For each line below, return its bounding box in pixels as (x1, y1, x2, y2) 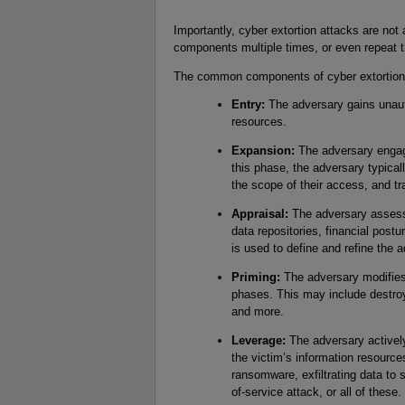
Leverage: (231, 333, 286, 347)
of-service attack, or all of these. (231, 384, 401, 399)
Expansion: (231, 144, 295, 158)
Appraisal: (231, 207, 288, 221)
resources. (231, 115, 287, 129)
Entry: (231, 98, 265, 112)
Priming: (231, 269, 280, 284)
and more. (231, 304, 284, 318)
